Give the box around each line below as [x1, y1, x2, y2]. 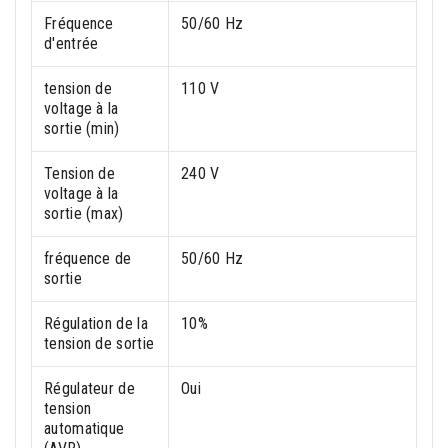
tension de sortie [44, 334, 155, 354]
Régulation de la [44, 314, 148, 334]
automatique [44, 419, 125, 439]
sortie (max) [44, 204, 124, 224]
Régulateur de [44, 379, 135, 399]
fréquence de [44, 249, 132, 269]
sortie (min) [44, 119, 120, 139]
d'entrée [44, 34, 99, 54]
